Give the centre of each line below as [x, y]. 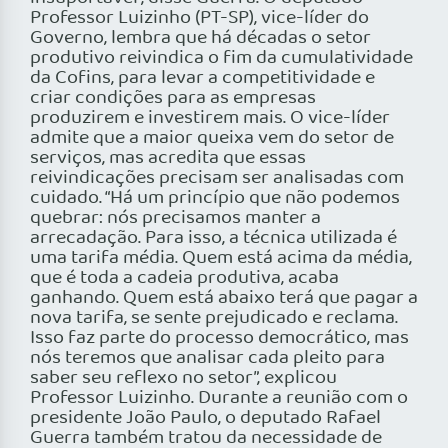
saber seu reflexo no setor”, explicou [183, 378]
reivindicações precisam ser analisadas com [217, 178]
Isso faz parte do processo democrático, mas [219, 338]
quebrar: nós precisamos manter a [175, 218]
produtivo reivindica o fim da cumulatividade [221, 58]
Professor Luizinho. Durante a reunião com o [219, 398]
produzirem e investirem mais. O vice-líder [210, 118]
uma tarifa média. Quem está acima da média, [221, 258]
